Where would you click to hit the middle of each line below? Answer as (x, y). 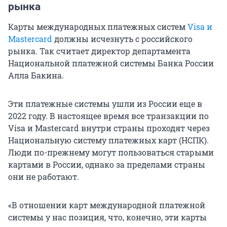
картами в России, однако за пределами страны (107, 165)
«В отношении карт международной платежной (107, 205)
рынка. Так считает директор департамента (99, 51)
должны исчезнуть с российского (122, 39)
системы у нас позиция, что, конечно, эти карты (107, 217)
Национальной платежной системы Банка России (111, 63)
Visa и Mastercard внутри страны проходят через (109, 128)
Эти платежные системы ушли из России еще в (105, 104)
